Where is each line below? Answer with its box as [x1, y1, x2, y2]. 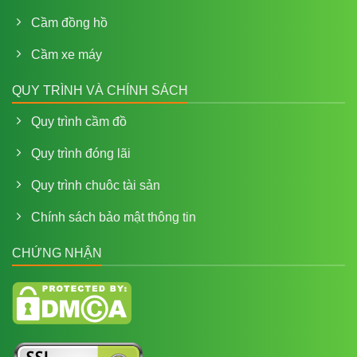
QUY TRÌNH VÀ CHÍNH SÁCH [12, 83, 188, 97]
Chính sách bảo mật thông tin [31, 210, 196, 224]
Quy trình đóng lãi [31, 146, 131, 160]
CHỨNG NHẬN [12, 245, 102, 260]
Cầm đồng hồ [31, 15, 108, 29]
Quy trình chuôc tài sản [31, 178, 160, 192]
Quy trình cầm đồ [31, 114, 127, 128]
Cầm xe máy [31, 47, 102, 61]
